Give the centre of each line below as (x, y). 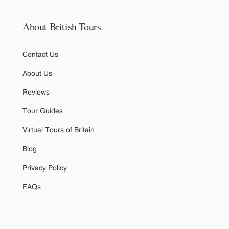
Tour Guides (43, 111)
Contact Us (40, 54)
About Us (37, 73)
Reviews (36, 92)
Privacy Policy (45, 168)
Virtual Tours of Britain (59, 130)
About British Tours (62, 27)
